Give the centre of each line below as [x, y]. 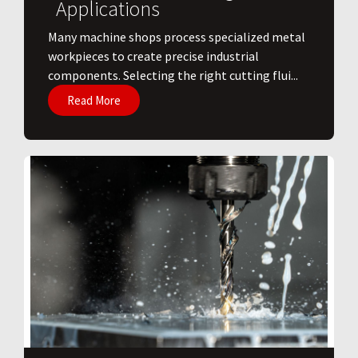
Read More [94, 101]
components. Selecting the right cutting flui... [173, 76]
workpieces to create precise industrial [153, 56]
